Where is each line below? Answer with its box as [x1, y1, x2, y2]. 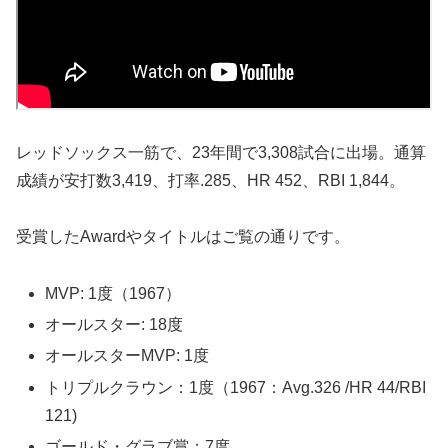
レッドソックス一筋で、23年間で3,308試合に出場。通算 [16, 143, 426, 161]
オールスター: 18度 [45, 316, 184, 334]
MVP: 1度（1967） [45, 285, 182, 303]
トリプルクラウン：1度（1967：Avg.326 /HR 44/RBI [45, 378, 427, 396]
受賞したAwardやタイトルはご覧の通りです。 [16, 228, 350, 246]
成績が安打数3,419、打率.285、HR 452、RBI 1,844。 [16, 171, 405, 189]
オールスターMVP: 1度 [45, 347, 210, 365]
